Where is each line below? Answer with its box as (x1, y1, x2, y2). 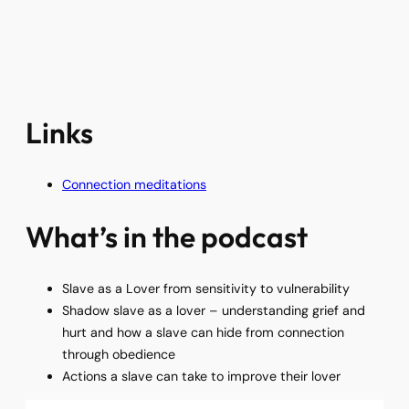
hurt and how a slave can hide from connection (62, 323, 344, 341)
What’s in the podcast (26, 217, 308, 255)
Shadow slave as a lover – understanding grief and (62, 301, 365, 319)
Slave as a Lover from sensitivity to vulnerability (62, 279, 350, 297)
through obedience (62, 345, 175, 362)
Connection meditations (62, 176, 206, 194)
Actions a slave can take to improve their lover (62, 367, 341, 384)
